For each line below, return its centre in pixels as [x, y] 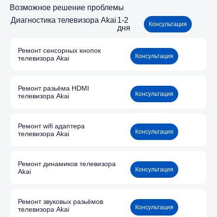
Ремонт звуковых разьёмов [61, 202]
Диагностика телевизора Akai [63, 20]
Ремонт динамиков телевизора [67, 164]
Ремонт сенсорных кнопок [59, 51]
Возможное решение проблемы [67, 8]
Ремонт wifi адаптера [51, 126]
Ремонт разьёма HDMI [54, 88]
